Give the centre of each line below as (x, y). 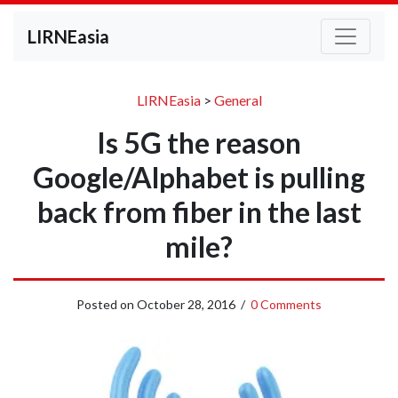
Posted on (107, 304)
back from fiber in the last (199, 212)
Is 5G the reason (199, 143)
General (238, 100)
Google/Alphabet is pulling (199, 177)
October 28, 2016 (186, 304)
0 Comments (286, 304)
